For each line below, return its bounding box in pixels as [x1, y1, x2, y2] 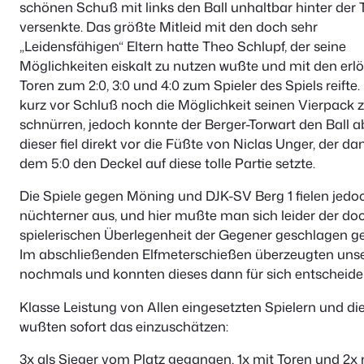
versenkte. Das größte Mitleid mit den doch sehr [19, 17, 318, 37]
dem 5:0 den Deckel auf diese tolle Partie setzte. [19, 154, 315, 173]
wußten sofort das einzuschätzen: [19, 316, 228, 336]
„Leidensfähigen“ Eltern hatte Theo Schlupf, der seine [19, 37, 346, 56]
